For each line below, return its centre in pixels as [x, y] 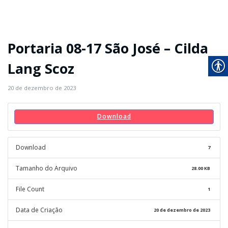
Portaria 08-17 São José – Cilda [108, 48]
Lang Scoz [41, 68]
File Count [30, 189]
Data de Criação [39, 210]
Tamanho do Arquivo [47, 168]
